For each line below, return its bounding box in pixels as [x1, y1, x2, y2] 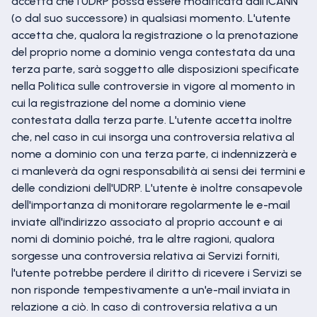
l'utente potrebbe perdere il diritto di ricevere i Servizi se [11, 266, 302, 279]
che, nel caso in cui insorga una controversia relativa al [11, 130, 294, 144]
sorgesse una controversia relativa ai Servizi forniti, [11, 249, 279, 263]
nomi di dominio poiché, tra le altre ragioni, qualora [11, 232, 275, 246]
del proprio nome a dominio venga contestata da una [11, 45, 295, 59]
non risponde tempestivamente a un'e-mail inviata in [11, 283, 290, 296]
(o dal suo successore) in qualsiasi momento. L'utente [11, 11, 291, 25]
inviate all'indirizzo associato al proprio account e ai [11, 215, 282, 229]
